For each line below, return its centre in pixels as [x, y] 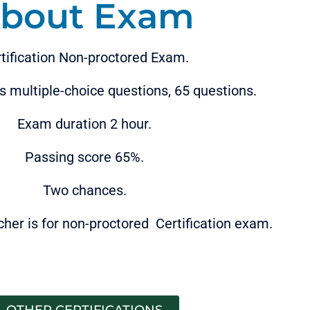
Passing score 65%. [84, 157]
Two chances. [84, 190]
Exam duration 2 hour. [84, 124]
